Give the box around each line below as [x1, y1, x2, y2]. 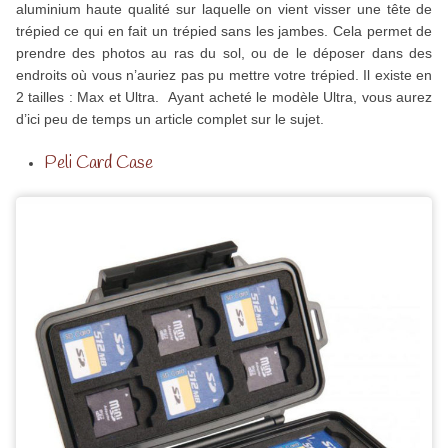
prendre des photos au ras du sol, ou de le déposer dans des [15, 45, 433, 62]
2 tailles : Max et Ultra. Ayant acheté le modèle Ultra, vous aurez [15, 89, 433, 106]
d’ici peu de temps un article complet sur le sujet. [15, 111, 324, 128]
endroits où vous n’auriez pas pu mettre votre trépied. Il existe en [15, 67, 433, 84]
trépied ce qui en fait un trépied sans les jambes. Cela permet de [15, 23, 433, 40]
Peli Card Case [43, 151, 153, 176]
